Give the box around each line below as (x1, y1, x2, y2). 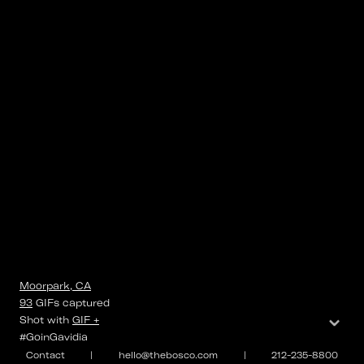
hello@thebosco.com (118, 349, 218, 361)
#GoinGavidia (19, 331, 88, 343)
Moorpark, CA (19, 279, 91, 292)
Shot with (19, 314, 69, 326)
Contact (25, 349, 65, 361)
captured (59, 297, 110, 309)
